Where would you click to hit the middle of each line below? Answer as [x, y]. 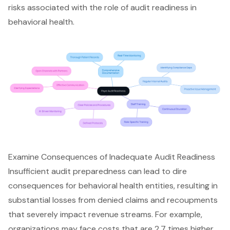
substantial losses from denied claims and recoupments [113, 200]
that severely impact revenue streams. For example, [105, 215]
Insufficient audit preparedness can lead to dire [98, 171]
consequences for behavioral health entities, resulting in [113, 186]
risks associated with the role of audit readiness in [102, 8]
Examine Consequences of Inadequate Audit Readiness [112, 157]
